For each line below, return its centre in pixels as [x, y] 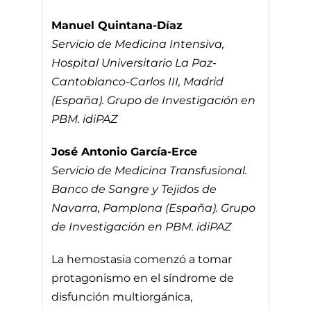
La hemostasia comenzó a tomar [142, 259]
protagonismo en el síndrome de [143, 278]
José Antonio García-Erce [125, 151]
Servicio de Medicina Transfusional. [150, 170]
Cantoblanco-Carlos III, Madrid [138, 81]
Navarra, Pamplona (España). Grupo [154, 208]
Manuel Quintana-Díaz [117, 25]
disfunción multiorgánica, [122, 296]
